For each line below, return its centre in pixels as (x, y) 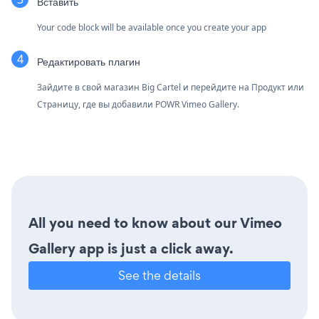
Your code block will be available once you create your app (152, 27)
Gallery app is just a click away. (131, 248)
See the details (159, 275)
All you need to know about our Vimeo (155, 223)
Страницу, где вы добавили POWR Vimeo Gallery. (138, 104)
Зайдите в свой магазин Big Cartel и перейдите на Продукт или (171, 87)
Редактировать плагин (89, 61)
